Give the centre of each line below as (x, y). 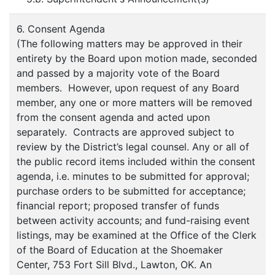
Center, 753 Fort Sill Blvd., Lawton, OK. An (114, 265)
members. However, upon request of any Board (128, 88)
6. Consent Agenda (61, 29)
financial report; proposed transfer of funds (118, 206)
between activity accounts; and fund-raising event (133, 220)
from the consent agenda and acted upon (113, 117)
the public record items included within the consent (136, 161)
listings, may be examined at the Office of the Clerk (137, 235)
